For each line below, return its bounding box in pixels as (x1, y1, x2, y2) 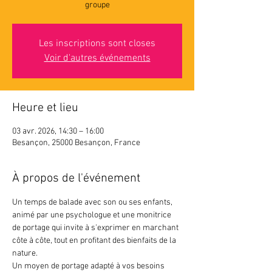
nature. (12, 248, 38, 259)
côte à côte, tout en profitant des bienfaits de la (12, 236, 178, 246)
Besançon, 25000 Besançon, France (12, 138, 140, 148)
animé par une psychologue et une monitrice (12, 210, 173, 220)
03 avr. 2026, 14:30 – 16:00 (12, 126, 104, 137)
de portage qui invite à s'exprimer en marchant (12, 223, 180, 233)
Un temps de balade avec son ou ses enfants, (12, 197, 174, 208)
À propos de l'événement (12, 171, 140, 186)
